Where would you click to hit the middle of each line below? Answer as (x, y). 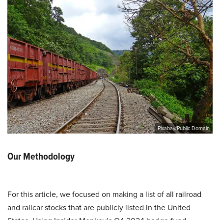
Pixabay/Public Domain (184, 128)
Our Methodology (42, 156)
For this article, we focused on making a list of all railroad (104, 194)
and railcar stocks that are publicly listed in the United (99, 207)
